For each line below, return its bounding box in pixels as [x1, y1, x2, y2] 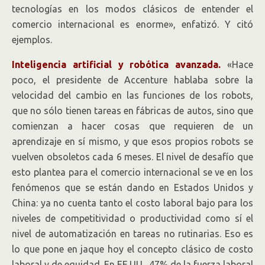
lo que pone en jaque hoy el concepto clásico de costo [12, 244, 253, 254]
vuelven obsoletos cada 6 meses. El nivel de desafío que [12, 151, 253, 162]
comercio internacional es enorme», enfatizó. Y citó [12, 19, 253, 30]
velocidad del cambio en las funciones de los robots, [12, 90, 253, 101]
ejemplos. [12, 34, 52, 45]
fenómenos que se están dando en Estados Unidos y [12, 182, 253, 193]
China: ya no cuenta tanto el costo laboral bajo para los [12, 198, 253, 208]
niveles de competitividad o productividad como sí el [12, 213, 253, 224]
